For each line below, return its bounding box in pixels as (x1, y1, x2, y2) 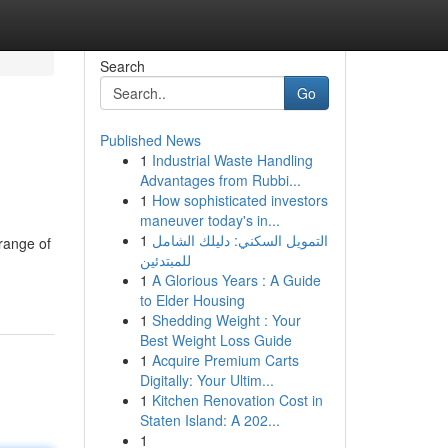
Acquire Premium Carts (151, 350, 299, 370)
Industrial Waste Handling (151, 150, 313, 170)
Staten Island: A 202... (139, 410, 280, 430)
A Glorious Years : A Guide (151, 270, 321, 290)
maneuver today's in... (139, 210, 280, 230)
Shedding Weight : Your (151, 310, 301, 330)
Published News (99, 130, 201, 150)
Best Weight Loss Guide (139, 330, 292, 350)
